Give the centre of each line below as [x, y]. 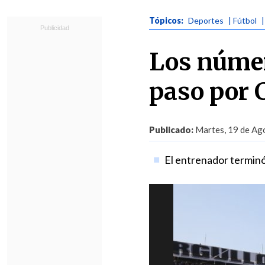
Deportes [206, 20]
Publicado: [171, 130]
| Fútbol [243, 20]
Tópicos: [167, 20]
